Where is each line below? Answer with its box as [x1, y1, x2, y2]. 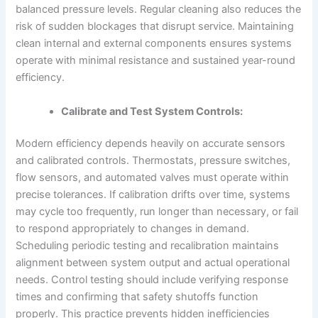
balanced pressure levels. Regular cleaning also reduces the [16, 3, 302, 16]
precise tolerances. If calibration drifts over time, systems [16, 188, 291, 202]
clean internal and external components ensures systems [16, 37, 292, 50]
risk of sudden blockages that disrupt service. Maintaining [16, 20, 295, 33]
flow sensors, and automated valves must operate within [16, 171, 290, 185]
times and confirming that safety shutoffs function [16, 290, 259, 304]
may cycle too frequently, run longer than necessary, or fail [16, 205, 299, 219]
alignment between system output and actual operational [16, 256, 290, 270]
